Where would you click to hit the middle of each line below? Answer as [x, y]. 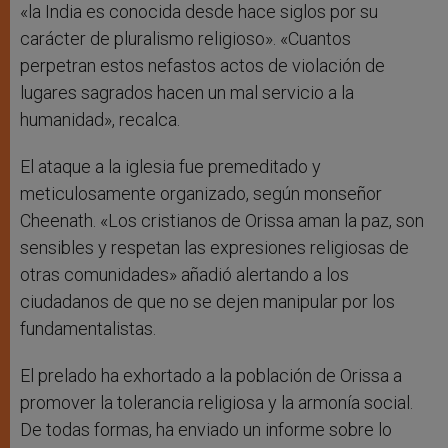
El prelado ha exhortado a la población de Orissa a [211, 376]
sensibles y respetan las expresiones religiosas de [214, 248]
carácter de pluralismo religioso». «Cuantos [185, 39]
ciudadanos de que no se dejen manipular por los [207, 302]
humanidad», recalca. [100, 120]
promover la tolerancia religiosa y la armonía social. [216, 403]
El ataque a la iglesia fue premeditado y [170, 167]
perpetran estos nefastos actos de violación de [202, 66]
